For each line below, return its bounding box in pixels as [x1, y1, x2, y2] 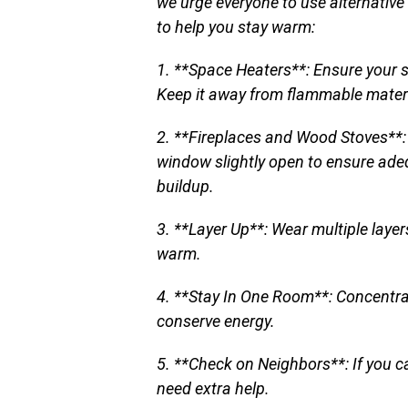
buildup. [157, 177, 214, 196]
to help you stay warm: [157, 17, 315, 36]
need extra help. [157, 379, 270, 398]
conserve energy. [157, 311, 275, 331]
